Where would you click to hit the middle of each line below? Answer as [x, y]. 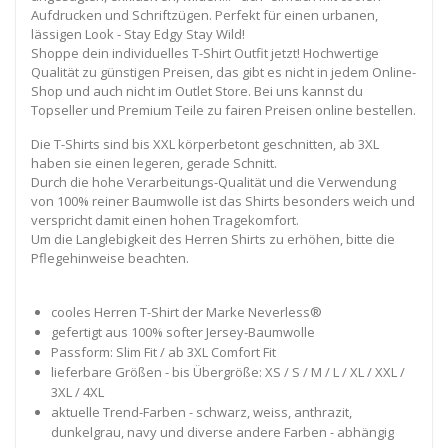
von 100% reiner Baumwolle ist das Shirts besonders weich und [223, 200]
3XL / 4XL [77, 391]
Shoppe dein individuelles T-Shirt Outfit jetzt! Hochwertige [205, 52]
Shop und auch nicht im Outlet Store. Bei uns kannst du [197, 90]
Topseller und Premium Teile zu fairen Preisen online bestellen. [223, 109]
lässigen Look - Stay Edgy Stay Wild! [138, 33]
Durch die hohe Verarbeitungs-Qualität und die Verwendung [213, 181]
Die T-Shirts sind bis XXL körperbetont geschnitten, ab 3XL [205, 143]
